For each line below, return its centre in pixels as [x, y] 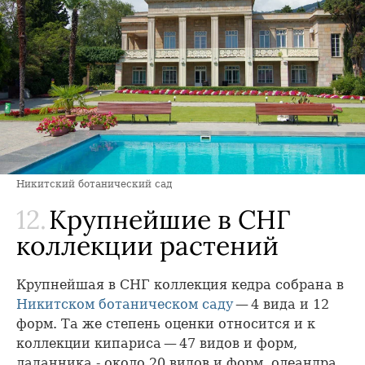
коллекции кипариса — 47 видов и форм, [157, 343]
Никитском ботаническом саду [125, 304]
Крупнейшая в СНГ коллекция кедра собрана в [180, 284]
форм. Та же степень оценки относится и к [166, 323]
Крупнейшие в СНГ [167, 219]
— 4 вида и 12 [281, 304]
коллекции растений [147, 245]
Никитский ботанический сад [94, 184]
